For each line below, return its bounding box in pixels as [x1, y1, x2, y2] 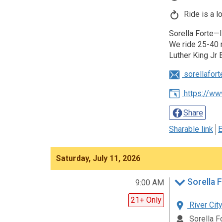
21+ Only [131, 195, 162, 205]
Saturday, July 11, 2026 [56, 154, 140, 164]
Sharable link [169, 124, 213, 134]
